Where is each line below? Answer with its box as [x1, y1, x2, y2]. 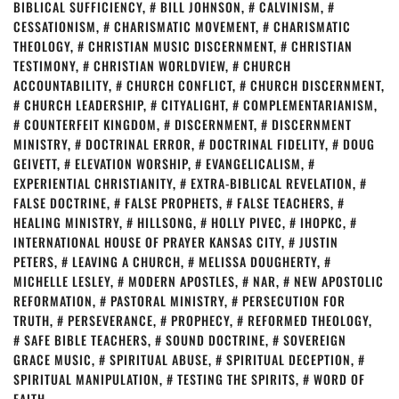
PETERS [13, 252, 54, 271]
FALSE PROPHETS [125, 193, 219, 212]
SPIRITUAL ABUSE [110, 350, 208, 369]
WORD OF [313, 370, 365, 388]
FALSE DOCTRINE [13, 193, 107, 212]
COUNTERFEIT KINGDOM [24, 115, 157, 134]
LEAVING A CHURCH [72, 252, 181, 271]
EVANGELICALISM [206, 154, 301, 173]
